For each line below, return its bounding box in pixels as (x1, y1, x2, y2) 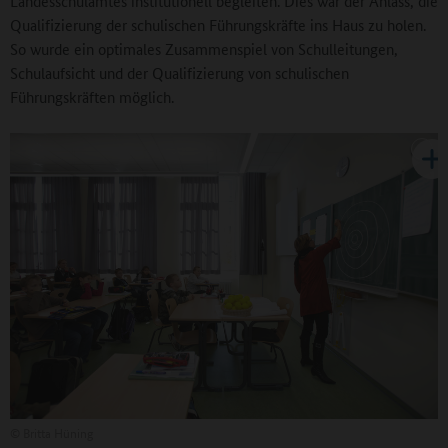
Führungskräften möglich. (10, 86, 174, 108)
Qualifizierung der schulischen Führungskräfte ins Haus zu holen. (10, 14, 426, 36)
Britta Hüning (20, 422, 93, 442)
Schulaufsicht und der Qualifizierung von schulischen (10, 62, 349, 84)
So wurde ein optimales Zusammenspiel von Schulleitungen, (10, 38, 398, 60)
